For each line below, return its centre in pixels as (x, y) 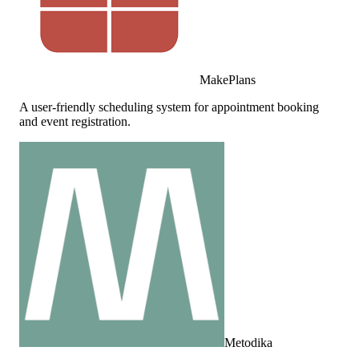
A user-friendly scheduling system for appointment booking (169, 107)
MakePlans (228, 79)
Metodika (248, 342)
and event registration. (75, 121)
